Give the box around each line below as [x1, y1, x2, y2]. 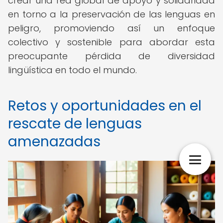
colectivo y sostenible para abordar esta [8, 36, 215, 48]
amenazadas [8, 132, 101, 151]
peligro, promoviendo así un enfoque [8, 22, 215, 34]
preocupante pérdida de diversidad [8, 50, 215, 62]
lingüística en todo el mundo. [8, 64, 137, 76]
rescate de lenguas [8, 114, 142, 133]
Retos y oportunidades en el [8, 96, 202, 115]
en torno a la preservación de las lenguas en [8, 8, 215, 20]
